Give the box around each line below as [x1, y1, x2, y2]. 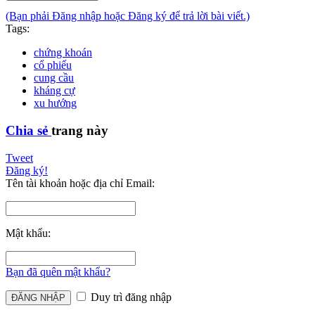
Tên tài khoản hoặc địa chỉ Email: [6, 176, 155, 189]
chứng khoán [34, 46, 92, 59]
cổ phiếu [34, 59, 72, 72]
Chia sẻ [6, 123, 51, 139]
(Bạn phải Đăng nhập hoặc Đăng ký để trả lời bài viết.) [6, 10, 250, 22]
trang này [51, 123, 108, 139]
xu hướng [34, 97, 77, 110]
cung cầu [34, 72, 74, 84]
